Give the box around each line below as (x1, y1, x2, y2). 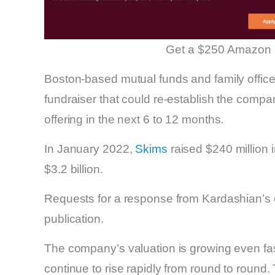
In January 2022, (44, 142, 136, 155)
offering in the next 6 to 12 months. (44, 112, 224, 126)
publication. (44, 212, 104, 225)
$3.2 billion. (44, 162, 103, 176)
